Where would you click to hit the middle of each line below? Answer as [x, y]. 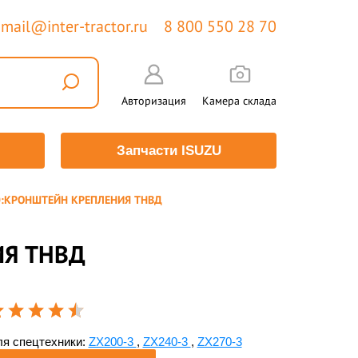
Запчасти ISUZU [169, 151]
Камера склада [239, 101]
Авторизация [154, 101]
